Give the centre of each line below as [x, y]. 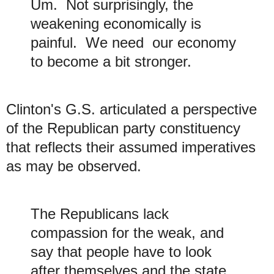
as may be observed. [74, 166]
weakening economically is [116, 23]
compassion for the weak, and [127, 232]
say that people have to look [121, 251]
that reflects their [62, 147]
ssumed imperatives [191, 147]
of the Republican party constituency [123, 128]
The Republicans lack [100, 213]
